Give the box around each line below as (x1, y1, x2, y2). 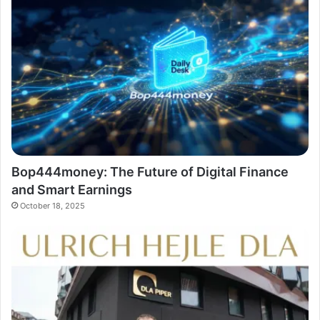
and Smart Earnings (11, 181, 132, 197)
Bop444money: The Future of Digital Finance (11, 164, 289, 179)
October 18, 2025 (20, 200, 85, 211)
